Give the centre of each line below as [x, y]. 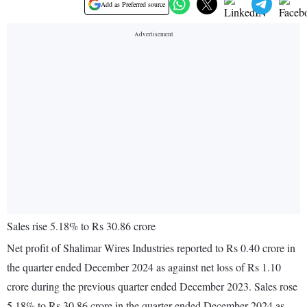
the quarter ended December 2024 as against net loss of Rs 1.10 [144, 267]
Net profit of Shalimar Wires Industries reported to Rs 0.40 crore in [151, 248]
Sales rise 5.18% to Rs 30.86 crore [81, 226]
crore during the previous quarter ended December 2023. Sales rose [152, 286]
